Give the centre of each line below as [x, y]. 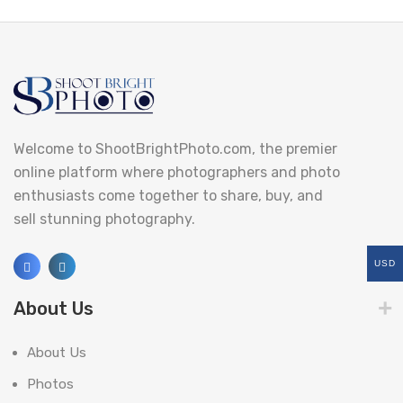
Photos [50, 384]
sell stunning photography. [104, 219]
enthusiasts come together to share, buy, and [168, 195]
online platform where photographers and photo [177, 172]
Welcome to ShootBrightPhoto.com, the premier [175, 148]
